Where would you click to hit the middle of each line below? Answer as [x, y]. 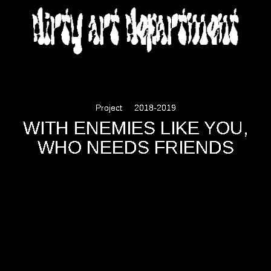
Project [109, 108]
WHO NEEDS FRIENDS [135, 147]
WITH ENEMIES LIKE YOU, [135, 128]
